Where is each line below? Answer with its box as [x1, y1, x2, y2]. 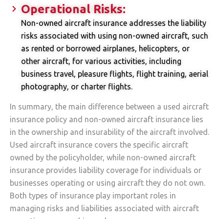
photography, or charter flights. [21, 82, 132, 91]
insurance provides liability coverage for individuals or [10, 166, 201, 175]
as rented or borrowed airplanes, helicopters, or [21, 44, 190, 53]
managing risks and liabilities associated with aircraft [10, 204, 199, 213]
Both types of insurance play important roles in [10, 191, 176, 200]
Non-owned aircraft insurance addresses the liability [21, 19, 206, 28]
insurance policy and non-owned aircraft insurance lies [10, 115, 203, 124]
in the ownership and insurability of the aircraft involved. [10, 128, 209, 137]
